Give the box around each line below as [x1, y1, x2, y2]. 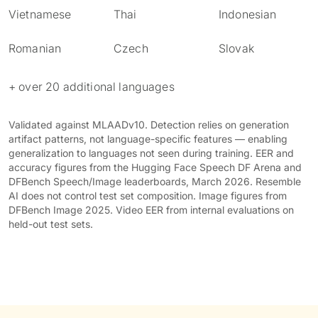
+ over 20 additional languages [9, 79, 175, 94]
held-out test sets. [9, 218, 93, 230]
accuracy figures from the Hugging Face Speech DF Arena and [9, 161, 302, 173]
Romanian [9, 41, 62, 55]
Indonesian [219, 7, 277, 21]
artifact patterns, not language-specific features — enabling [9, 133, 287, 145]
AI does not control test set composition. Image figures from [9, 190, 287, 202]
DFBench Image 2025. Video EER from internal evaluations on [9, 204, 294, 216]
